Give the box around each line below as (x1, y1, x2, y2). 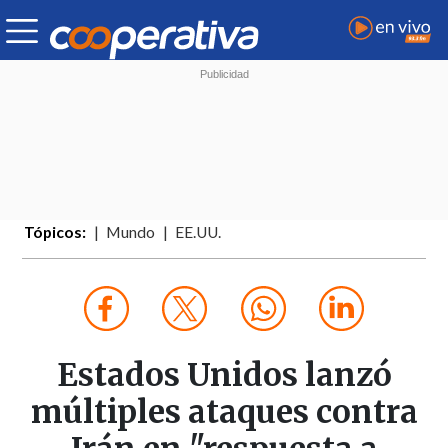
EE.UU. (175, 223, 222, 242)
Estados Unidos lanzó (56, 355, 392, 396)
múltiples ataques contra (30, 392, 418, 433)
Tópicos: (24, 223, 87, 242)
